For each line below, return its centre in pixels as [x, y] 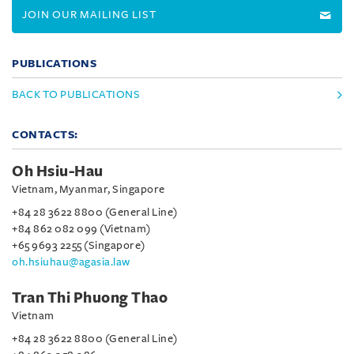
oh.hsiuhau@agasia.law [71, 262]
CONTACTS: [45, 135]
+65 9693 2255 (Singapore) [79, 245]
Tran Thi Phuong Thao [90, 298]
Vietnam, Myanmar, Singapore [88, 189]
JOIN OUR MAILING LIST [89, 15]
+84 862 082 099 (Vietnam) [81, 229]
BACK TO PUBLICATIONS [76, 94]
